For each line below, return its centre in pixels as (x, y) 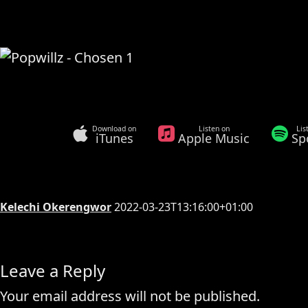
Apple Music (214, 138)
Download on (114, 128)
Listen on (214, 128)
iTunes (114, 138)
